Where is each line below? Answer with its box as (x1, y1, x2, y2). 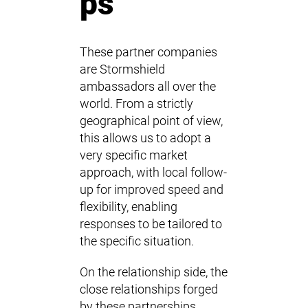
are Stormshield (80, 63, 165, 76)
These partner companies (80, 45, 217, 59)
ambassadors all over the (80, 80, 216, 93)
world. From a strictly (80, 97, 193, 111)
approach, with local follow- (80, 166, 227, 179)
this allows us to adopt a (80, 131, 211, 145)
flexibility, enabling (80, 200, 177, 214)
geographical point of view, (80, 114, 223, 128)
